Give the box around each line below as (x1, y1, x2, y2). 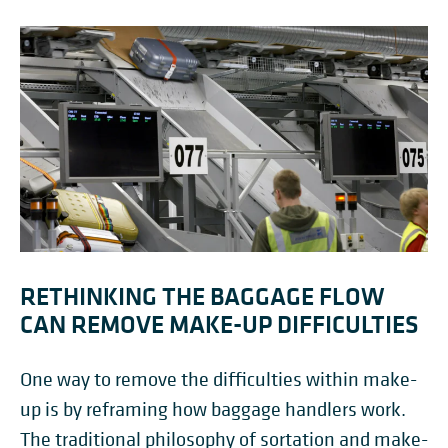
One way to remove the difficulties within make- (20, 367, 417, 393)
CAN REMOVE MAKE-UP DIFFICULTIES (20, 307, 419, 342)
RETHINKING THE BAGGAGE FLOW (20, 279, 385, 314)
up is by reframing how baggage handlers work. (20, 397, 406, 423)
